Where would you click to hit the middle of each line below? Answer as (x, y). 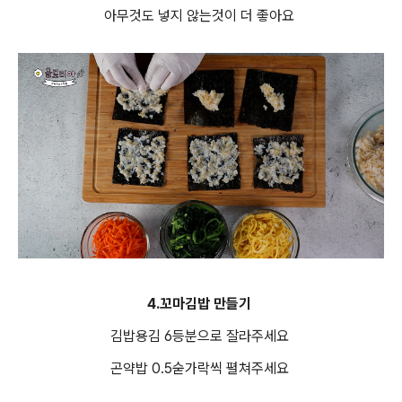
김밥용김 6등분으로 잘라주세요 (201, 336)
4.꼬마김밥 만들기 (199, 303)
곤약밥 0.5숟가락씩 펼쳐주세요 (201, 368)
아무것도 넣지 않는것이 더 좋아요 (201, 15)
